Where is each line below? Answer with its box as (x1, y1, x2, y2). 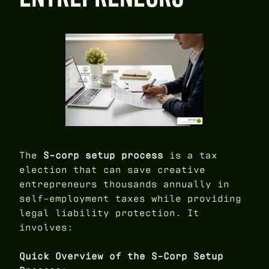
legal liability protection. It (19, 207, 199, 220)
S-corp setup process (43, 149, 163, 162)
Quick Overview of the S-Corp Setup (19, 250, 223, 263)
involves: (19, 221, 73, 234)
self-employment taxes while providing (19, 192, 241, 205)
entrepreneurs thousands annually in (19, 178, 229, 191)
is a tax (163, 149, 217, 162)
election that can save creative (19, 163, 205, 177)
